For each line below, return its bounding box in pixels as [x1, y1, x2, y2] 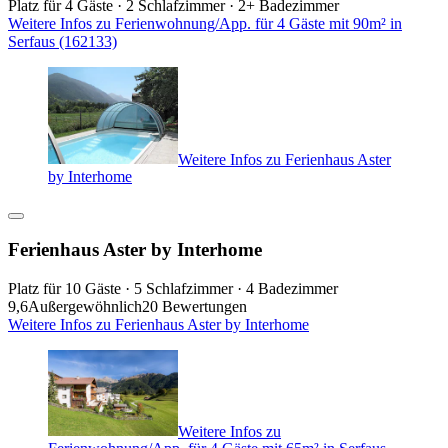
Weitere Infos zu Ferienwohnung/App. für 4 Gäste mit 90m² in [8, 14, 402, 32]
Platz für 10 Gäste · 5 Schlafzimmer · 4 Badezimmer [8, 279, 338, 297]
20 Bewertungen [142, 297, 247, 315]
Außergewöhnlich [28, 297, 142, 315]
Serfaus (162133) [8, 32, 117, 50]
